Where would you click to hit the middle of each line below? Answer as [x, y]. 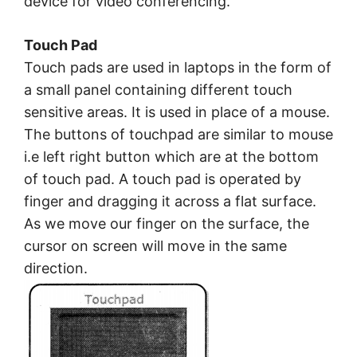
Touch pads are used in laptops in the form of [178, 68]
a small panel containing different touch [158, 90]
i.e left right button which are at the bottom [171, 157]
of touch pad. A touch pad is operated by [163, 179]
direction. [56, 269]
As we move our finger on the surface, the [167, 224]
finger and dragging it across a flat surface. [170, 202]
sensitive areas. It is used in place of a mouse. [177, 112]
